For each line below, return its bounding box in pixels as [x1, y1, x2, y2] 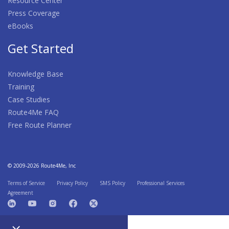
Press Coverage [8, 8, 60, 18]
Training [8, 81, 34, 91]
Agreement [8, 189, 33, 196]
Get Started [8, 39, 74, 57]
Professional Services [137, 179, 185, 187]
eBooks [8, 20, 33, 31]
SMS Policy [100, 179, 125, 187]
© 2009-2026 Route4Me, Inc [8, 162, 76, 169]
